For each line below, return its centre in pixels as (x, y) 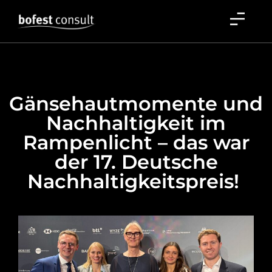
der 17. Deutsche (136, 162)
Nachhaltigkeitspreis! (136, 181)
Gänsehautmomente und (136, 104)
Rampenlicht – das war (136, 142)
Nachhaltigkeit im (136, 123)
